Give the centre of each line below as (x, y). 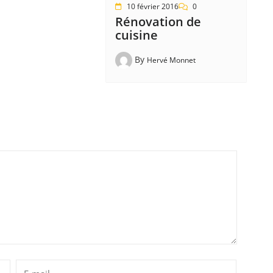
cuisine (136, 35)
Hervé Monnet (171, 60)
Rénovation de (158, 21)
